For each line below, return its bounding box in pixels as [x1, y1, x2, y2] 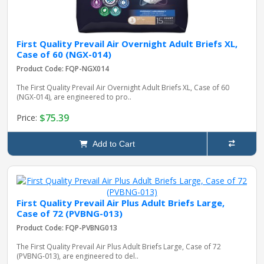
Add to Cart [87, 138, 135, 148]
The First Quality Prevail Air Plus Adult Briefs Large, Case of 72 [16, 241, 221, 252]
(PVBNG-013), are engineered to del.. [16, 250, 138, 261]
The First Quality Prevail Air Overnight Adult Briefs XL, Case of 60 [16, 82, 229, 93]
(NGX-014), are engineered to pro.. [16, 91, 131, 102]
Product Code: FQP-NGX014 [16, 63, 109, 74]
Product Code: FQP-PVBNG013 [16, 222, 117, 233]
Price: [16, 112, 39, 124]
